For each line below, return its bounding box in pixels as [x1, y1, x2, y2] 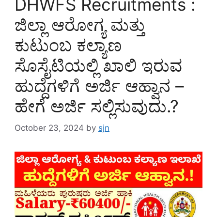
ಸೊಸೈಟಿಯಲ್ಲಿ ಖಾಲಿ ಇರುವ [15, 55, 182, 76]
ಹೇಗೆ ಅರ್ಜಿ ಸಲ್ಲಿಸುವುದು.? [15, 96, 179, 117]
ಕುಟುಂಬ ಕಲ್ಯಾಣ [15, 35, 122, 56]
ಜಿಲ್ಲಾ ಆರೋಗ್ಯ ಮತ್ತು [15, 15, 145, 35]
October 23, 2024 [15, 123, 84, 133]
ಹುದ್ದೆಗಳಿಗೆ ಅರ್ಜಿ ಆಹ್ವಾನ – [15, 76, 184, 96]
